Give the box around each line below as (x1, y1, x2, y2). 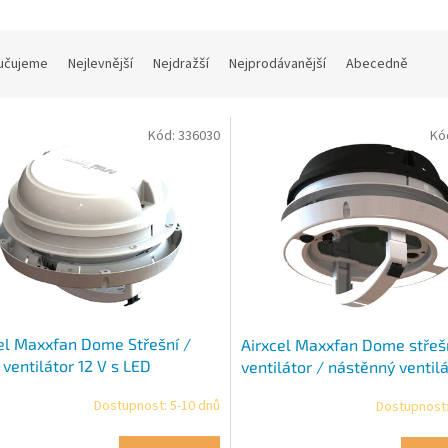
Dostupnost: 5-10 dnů (93, 396, 220, 417)
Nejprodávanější (229, 54, 326, 75)
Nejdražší (153, 54, 209, 75)
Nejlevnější (68, 54, 133, 75)
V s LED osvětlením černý (240, 378, 424, 398)
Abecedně (346, 54, 408, 75)
